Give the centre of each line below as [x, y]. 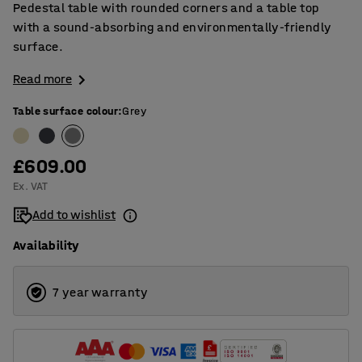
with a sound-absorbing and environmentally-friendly [173, 27]
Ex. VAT [31, 187]
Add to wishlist [74, 215]
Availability [46, 246]
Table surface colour [66, 112]
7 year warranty [100, 293]
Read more [42, 79]
